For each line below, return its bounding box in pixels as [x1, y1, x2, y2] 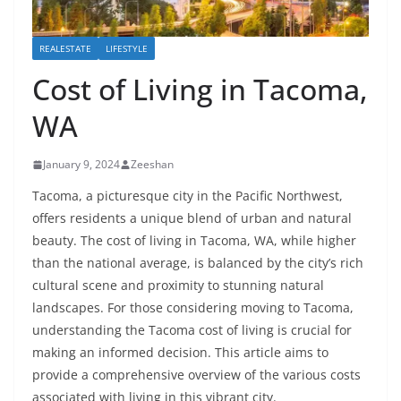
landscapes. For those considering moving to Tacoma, [32, 299, 354, 317]
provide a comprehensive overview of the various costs [32, 366, 361, 384]
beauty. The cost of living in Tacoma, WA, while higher [32, 232, 356, 250]
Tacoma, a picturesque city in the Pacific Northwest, [32, 187, 343, 205]
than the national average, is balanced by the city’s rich [32, 254, 363, 272]
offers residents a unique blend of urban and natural [32, 209, 352, 227]
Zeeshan [131, 157, 174, 173]
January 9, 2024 [43, 157, 120, 173]
